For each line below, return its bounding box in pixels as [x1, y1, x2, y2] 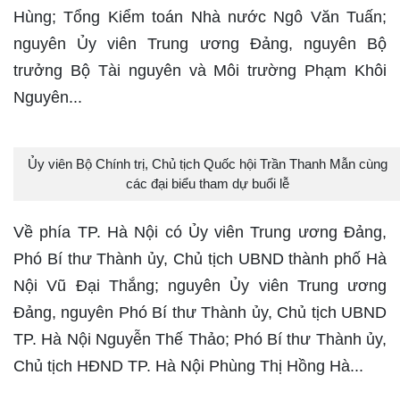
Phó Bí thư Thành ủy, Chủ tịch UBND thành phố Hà [13, 250, 387, 268]
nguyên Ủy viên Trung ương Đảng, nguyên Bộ [13, 35, 387, 53]
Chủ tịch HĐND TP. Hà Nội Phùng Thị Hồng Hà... [13, 357, 363, 375]
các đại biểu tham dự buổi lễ [125, 176, 289, 191]
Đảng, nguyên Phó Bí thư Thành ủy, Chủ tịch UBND [13, 304, 387, 321]
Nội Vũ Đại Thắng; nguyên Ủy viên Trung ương [13, 277, 387, 295]
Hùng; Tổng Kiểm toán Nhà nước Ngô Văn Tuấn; [13, 8, 387, 26]
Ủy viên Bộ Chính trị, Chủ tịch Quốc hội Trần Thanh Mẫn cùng [27, 156, 387, 171]
